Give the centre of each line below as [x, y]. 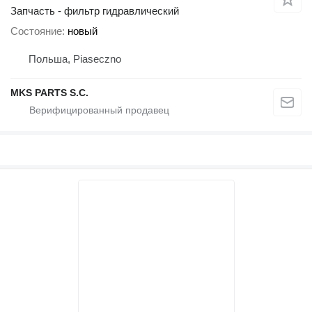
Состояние [36, 31]
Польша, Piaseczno [75, 59]
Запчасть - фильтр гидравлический [95, 11]
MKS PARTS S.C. [49, 93]
